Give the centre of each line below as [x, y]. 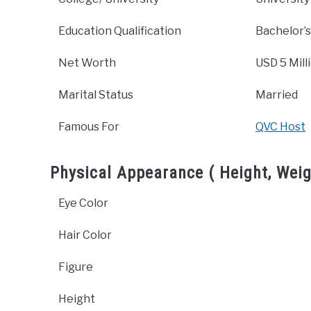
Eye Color [83, 203]
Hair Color [85, 235]
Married [277, 95]
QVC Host [280, 127]
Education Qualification [120, 31]
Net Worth [87, 63]
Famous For [89, 127]
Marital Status [96, 95]
